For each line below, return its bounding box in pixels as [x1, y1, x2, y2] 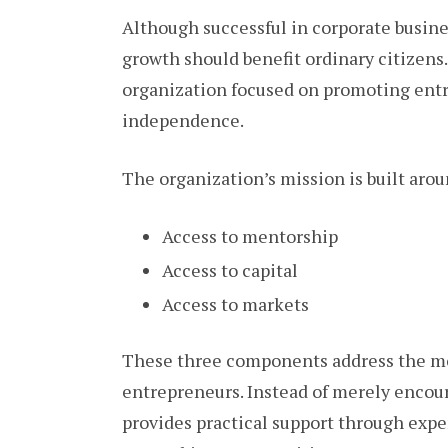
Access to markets [162, 291, 309, 316]
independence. [122, 108, 244, 133]
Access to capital [162, 257, 298, 282]
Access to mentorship [162, 223, 338, 248]
